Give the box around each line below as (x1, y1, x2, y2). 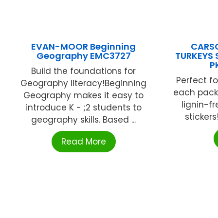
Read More (61, 135, 106, 147)
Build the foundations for (31, 65, 136, 77)
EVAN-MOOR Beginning (31, 40, 136, 53)
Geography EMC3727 (36, 49, 131, 62)
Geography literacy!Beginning (20, 77, 147, 89)
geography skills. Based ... (31, 113, 136, 126)
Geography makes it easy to (23, 89, 144, 101)
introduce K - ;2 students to (25, 101, 142, 113)
